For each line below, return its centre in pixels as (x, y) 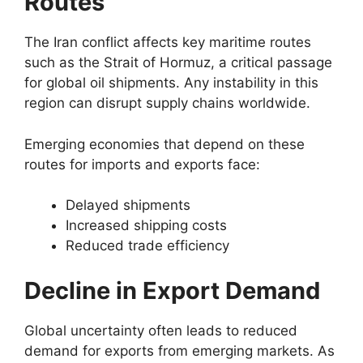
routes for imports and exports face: (142, 164)
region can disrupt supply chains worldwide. (167, 103)
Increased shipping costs (146, 225)
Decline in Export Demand (172, 290)
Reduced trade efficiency (147, 246)
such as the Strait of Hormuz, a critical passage (178, 62)
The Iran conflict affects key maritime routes (168, 42)
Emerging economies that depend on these (164, 144)
